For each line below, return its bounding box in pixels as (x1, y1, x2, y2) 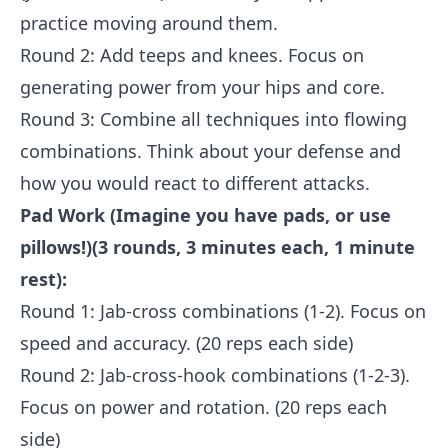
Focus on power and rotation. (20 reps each (20, 395, 387, 419)
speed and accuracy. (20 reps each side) (20, 331, 353, 355)
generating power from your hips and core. (20, 75, 385, 99)
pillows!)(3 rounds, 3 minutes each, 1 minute (20, 235, 415, 259)
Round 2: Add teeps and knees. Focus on (20, 43, 364, 67)
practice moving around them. (20, 11, 278, 35)
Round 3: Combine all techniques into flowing (20, 107, 407, 131)
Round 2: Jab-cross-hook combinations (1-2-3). (20, 363, 410, 387)
